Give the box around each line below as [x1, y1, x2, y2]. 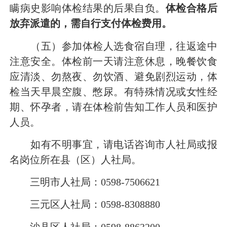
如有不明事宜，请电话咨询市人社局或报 [10, 138, 217, 150]
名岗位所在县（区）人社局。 [10, 154, 141, 165]
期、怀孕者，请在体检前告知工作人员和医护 [10, 101, 217, 112]
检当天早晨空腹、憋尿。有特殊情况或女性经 [10, 86, 217, 97]
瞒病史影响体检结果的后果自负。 [10, 3, 166, 14]
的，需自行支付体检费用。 [50, 18, 172, 29]
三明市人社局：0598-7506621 [10, 176, 160, 188]
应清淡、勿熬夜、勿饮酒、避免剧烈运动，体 [10, 70, 217, 82]
